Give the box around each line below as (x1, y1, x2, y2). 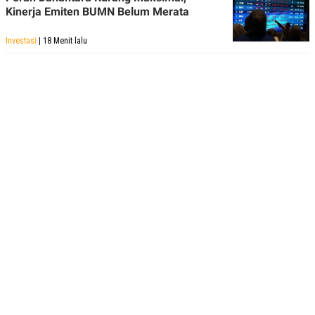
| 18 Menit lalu (37, 36, 87, 46)
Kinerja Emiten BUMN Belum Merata (6, 5, 189, 19)
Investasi (6, 36, 37, 46)
